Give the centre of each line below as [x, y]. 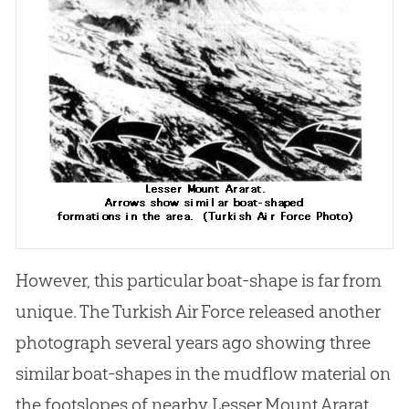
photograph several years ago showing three [193, 343]
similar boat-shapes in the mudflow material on [203, 374]
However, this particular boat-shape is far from [198, 281]
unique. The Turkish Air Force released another [197, 312]
